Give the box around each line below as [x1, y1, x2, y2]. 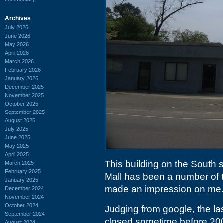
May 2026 [5, 41, 29, 47]
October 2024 [5, 202, 38, 208]
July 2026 [5, 24, 28, 30]
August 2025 [5, 117, 35, 123]
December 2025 [5, 83, 44, 90]
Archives [5, 14, 31, 22]
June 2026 [5, 32, 30, 39]
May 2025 [5, 142, 29, 149]
